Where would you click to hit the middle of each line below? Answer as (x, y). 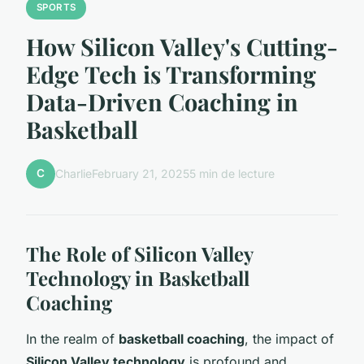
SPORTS (56, 8)
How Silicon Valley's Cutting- (182, 46)
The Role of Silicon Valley (139, 253)
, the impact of (289, 338)
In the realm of (72, 338)
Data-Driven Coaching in (162, 101)
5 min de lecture (232, 174)
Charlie (74, 174)
